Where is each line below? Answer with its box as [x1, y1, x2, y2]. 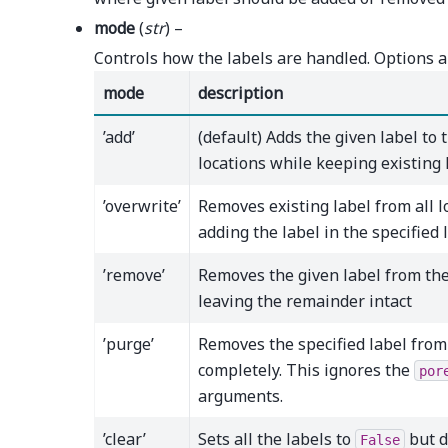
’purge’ [103, 332, 154, 355]
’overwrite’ [103, 194, 181, 217]
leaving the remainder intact [198, 289, 412, 312]
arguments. [198, 384, 283, 407]
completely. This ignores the [198, 358, 414, 381]
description [198, 81, 283, 104]
